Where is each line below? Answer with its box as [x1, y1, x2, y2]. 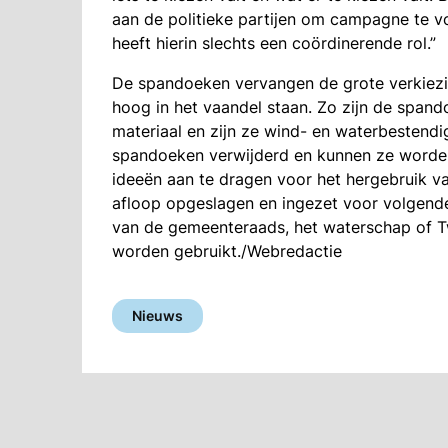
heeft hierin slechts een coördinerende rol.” [112, 33, 436, 54]
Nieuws [132, 307, 183, 325]
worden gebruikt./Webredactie [112, 241, 342, 262]
